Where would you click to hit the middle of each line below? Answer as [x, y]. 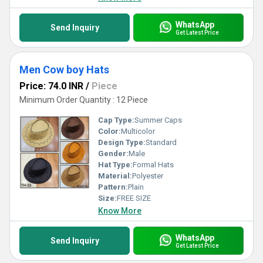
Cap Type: [116, 120]
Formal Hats [153, 165]
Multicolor [138, 131]
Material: [115, 176]
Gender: [113, 154]
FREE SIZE [134, 198]
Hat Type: [115, 165]
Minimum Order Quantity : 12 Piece [84, 100]
